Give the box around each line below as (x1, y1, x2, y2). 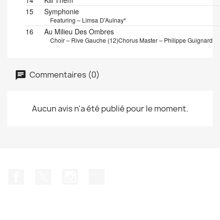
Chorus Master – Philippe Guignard (118, 36, 213, 44)
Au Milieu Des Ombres (44, 27, 114, 36)
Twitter (51, 168, 78, 179)
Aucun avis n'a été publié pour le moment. (32, 103, 188, 114)
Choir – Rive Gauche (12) (50, 36, 118, 44)
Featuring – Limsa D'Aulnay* (50, 16, 126, 24)
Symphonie (44, 6, 79, 16)
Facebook (24, 168, 60, 179)
